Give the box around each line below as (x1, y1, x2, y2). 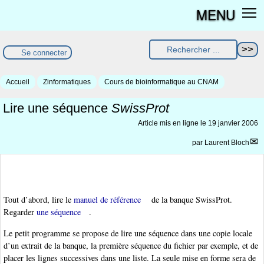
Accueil (6, 78, 29, 87)
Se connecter (21, 48, 67, 57)
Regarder (4, 206, 37, 218)
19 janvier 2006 (208, 119, 258, 128)
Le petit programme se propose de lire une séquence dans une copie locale (4, 227, 252, 239)
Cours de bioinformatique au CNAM (104, 78, 219, 87)
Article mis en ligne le (138, 119, 208, 128)
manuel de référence (74, 194, 141, 206)
